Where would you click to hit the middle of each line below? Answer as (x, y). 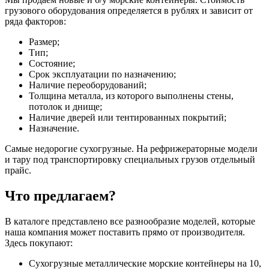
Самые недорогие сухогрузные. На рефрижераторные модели (131, 149)
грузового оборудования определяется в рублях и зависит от (129, 11)
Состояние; (52, 64)
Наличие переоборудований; (88, 85)
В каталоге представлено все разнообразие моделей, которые (130, 221)
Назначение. (54, 128)
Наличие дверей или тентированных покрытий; (128, 118)
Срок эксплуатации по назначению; (102, 74)
